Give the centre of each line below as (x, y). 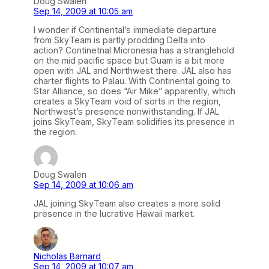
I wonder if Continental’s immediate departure (125, 30)
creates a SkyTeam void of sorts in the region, (127, 101)
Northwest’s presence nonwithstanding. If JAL (126, 112)
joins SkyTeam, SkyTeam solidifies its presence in (134, 122)
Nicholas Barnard (67, 256)
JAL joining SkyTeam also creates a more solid (127, 204)
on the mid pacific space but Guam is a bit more (129, 61)
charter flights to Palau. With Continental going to (132, 81)
